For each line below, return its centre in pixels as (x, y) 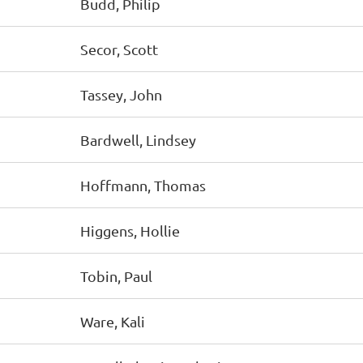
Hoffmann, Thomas (143, 185)
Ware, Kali (113, 321)
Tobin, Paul (116, 276)
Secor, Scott (119, 49)
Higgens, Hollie (130, 231)
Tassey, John (121, 94)
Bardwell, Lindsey (138, 140)
